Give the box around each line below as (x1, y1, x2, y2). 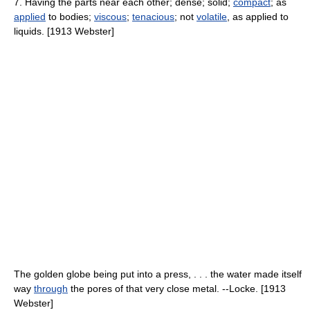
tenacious (132, 11, 174, 22)
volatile (197, 11, 227, 22)
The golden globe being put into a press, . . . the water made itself (14, 268, 302, 280)
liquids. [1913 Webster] (14, 26, 114, 37)
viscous (94, 11, 127, 22)
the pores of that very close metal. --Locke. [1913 (68, 283, 286, 294)
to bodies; (46, 11, 94, 22)
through (34, 283, 68, 294)
